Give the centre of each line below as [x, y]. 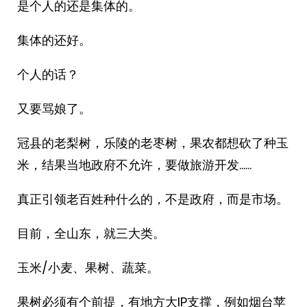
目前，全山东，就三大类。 [91, 233]
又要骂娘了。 [54, 109]
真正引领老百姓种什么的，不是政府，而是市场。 [153, 199]
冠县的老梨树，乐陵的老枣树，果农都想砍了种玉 [153, 143]
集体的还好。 [54, 40]
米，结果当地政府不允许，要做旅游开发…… [134, 165]
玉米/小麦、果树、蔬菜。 [88, 268]
